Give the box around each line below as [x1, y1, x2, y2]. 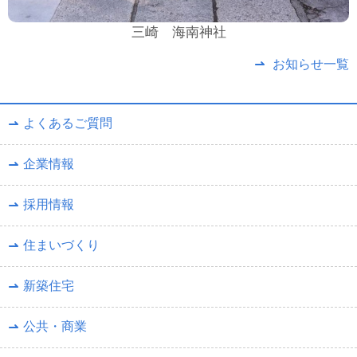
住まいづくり [23, 238, 100, 253]
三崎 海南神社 [131, 25, 226, 41]
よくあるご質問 [23, 116, 112, 131]
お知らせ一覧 [273, 57, 349, 72]
